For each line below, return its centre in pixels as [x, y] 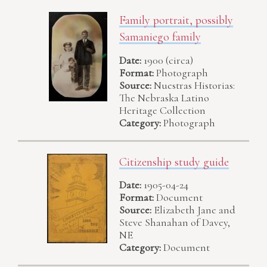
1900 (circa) [168, 60]
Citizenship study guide [174, 162]
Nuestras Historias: [194, 85]
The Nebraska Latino [164, 97]
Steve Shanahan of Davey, [175, 222]
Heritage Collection [162, 110]
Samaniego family [160, 37]
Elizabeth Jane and [195, 209]
